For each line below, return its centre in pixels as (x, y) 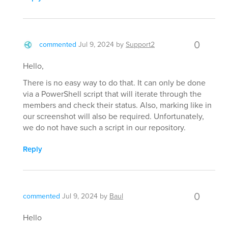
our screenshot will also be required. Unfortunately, (113, 117)
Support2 (140, 45)
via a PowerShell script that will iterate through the (112, 94)
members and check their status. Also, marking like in (117, 105)
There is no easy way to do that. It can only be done (114, 83)
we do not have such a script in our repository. (104, 128)
